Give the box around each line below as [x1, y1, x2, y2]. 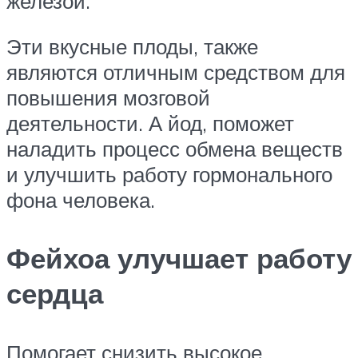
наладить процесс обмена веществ [6, 136, 343, 162]
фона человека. [6, 187, 155, 213]
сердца [6, 276, 103, 312]
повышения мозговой [6, 85, 210, 111]
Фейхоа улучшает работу [6, 241, 352, 276]
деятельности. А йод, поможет [6, 110, 294, 137]
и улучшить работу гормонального [6, 161, 332, 188]
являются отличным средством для [6, 59, 345, 86]
